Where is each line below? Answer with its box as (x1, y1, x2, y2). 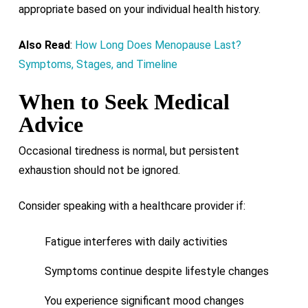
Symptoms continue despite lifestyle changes (44, 265, 269, 278)
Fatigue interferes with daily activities (44, 235, 228, 248)
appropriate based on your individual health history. (18, 3, 261, 16)
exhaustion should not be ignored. (18, 164, 180, 177)
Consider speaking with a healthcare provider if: (18, 199, 245, 212)
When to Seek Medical (18, 89, 230, 114)
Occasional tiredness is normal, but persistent (18, 144, 239, 157)
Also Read (18, 38, 70, 52)
